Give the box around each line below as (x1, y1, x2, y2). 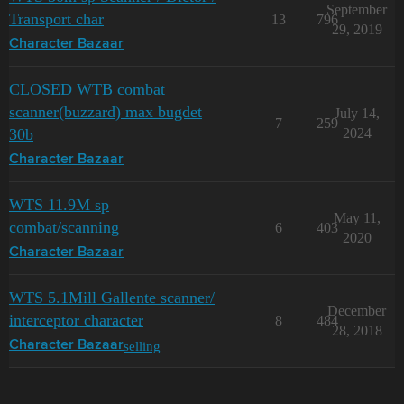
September (326, 2, 387, 17)
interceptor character (9, 311, 143, 329)
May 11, (333, 210, 381, 225)
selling (124, 337, 161, 353)
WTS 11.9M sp (9, 196, 109, 214)
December (327, 303, 386, 318)
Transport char (9, 10, 104, 28)
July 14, (334, 106, 380, 121)
